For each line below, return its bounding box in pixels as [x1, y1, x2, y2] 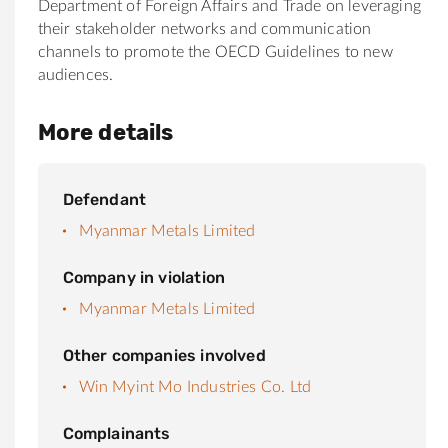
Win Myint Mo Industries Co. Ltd [78, 378, 312, 395]
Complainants [62, 423, 171, 443]
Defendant [62, 189, 147, 209]
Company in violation [62, 267, 226, 287]
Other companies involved [62, 345, 266, 365]
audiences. [37, 66, 114, 83]
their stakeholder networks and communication [37, 20, 372, 37]
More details [37, 118, 174, 146]
